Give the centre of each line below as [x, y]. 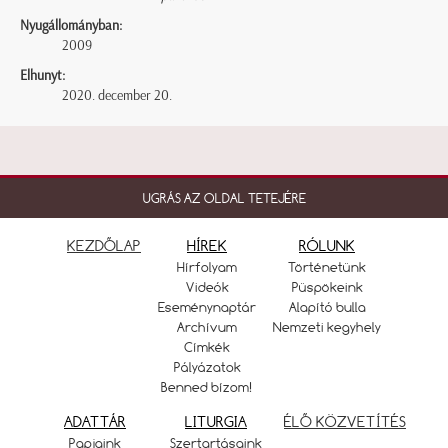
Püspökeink [327, 287]
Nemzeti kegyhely [327, 327]
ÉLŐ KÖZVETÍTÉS [345, 422]
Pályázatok [207, 367]
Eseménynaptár [207, 307]
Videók [207, 287]
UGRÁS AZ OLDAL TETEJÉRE [224, 198]
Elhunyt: [42, 76]
